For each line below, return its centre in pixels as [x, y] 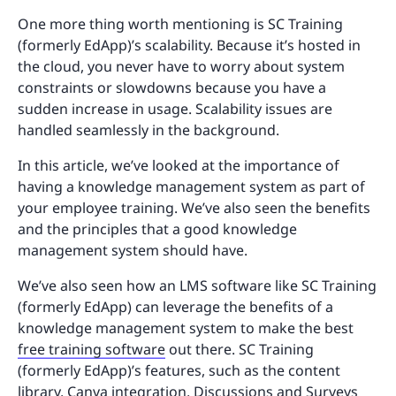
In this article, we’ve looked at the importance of [179, 166]
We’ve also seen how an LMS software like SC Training [197, 286]
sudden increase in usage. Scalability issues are [175, 109]
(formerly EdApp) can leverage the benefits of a [175, 307]
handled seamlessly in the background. [148, 130]
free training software [91, 350]
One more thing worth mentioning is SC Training [180, 24]
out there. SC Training [240, 350]
